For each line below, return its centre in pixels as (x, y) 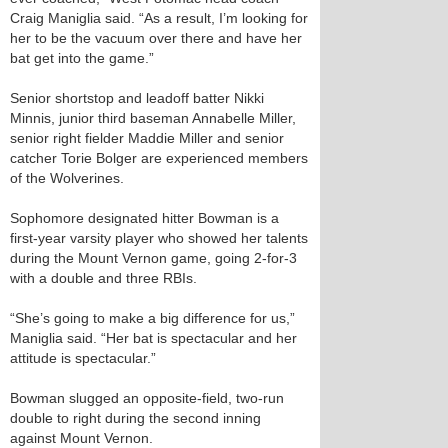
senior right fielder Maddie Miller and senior (147, 138)
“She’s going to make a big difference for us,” (152, 318)
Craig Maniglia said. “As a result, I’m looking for (159, 18)
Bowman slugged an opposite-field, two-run (147, 398)
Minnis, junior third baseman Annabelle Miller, (153, 118)
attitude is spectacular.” (83, 358)
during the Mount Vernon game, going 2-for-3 (153, 258)
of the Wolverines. (67, 178)
